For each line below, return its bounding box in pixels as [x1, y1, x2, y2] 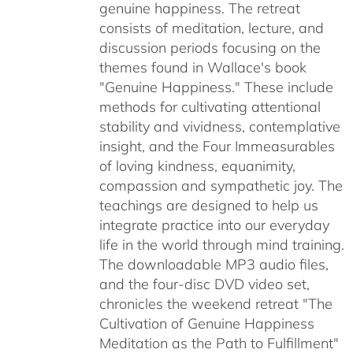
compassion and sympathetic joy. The [98, 176, 343, 195]
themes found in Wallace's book [98, 58, 307, 77]
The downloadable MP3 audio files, [98, 255, 329, 274]
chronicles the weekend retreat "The [98, 295, 333, 314]
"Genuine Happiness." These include [98, 78, 333, 97]
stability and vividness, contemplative [98, 117, 340, 136]
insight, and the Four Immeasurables [98, 137, 335, 156]
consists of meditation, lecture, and [98, 19, 324, 38]
